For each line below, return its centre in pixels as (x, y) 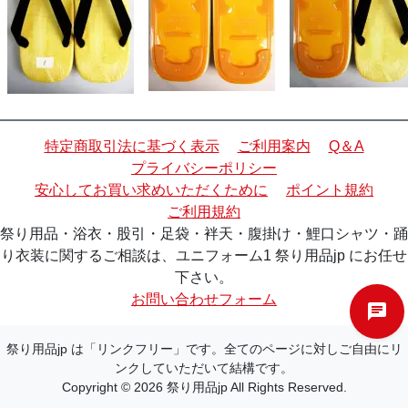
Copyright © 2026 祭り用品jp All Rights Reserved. (204, 387)
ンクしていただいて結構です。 (204, 367)
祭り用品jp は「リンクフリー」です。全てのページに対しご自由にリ (204, 348)
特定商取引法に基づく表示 (132, 146)
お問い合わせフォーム (204, 299)
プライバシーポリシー (204, 168)
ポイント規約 (330, 189)
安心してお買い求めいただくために (151, 189)
